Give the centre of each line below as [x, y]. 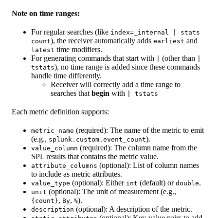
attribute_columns [64, 166]
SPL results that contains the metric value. [95, 157]
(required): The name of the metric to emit [139, 130]
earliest [169, 41]
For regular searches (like [71, 32]
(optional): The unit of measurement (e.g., [111, 192]
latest [43, 50]
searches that [71, 93]
